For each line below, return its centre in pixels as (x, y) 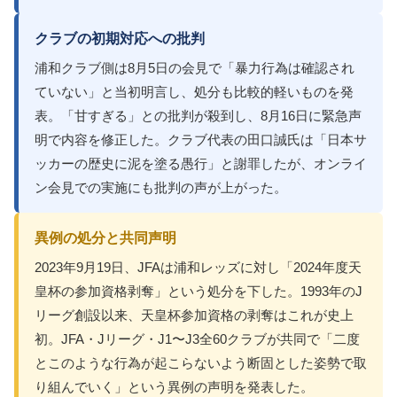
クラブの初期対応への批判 (120, 38)
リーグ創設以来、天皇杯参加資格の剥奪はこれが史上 (194, 315)
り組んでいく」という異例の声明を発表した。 (174, 387)
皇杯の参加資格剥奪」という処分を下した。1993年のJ (198, 291)
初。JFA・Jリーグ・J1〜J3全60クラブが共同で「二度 (197, 339)
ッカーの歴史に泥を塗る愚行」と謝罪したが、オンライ (201, 163)
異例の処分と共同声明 (105, 237)
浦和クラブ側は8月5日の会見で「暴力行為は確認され (195, 68)
